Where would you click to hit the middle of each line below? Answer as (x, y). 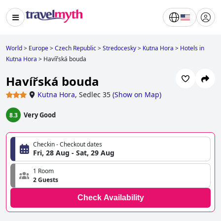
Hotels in (192, 48)
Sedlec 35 (95, 95)
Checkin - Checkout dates (68, 145)
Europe (38, 48)
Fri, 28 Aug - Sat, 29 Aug (74, 153)
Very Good (40, 115)
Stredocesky (119, 48)
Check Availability (110, 198)
